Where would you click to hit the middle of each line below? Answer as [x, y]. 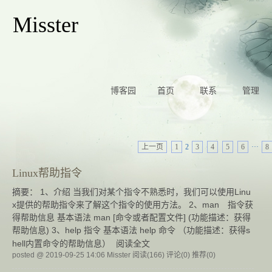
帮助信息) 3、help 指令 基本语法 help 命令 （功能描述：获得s [131, 230]
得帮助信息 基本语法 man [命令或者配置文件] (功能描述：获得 [131, 217]
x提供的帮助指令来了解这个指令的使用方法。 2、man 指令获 [133, 205]
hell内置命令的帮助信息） [63, 243]
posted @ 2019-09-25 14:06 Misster [72, 255]
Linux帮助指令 [47, 173]
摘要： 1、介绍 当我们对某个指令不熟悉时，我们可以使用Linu [131, 192]
